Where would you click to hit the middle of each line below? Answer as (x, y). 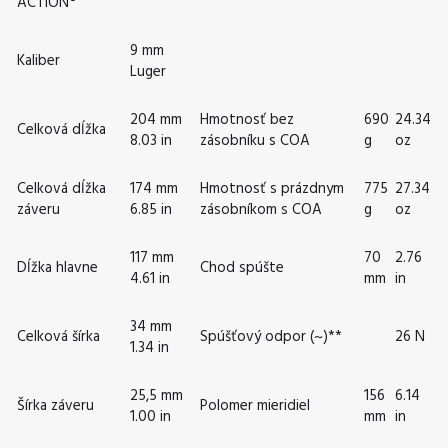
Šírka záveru (55, 405)
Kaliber (38, 60)
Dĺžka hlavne (57, 267)
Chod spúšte (242, 267)
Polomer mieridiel (255, 405)
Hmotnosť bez (247, 119)
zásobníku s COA (255, 140)
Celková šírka (58, 336)
